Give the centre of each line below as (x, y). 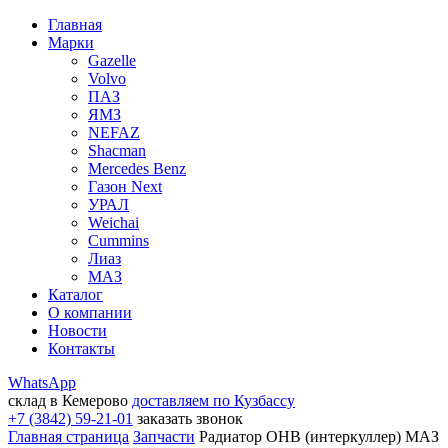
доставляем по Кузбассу (213, 400)
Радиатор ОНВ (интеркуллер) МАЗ (319, 436)
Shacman (117, 150)
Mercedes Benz (137, 168)
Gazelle (112, 60)
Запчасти (164, 436)
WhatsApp (42, 382)
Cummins (118, 240)
